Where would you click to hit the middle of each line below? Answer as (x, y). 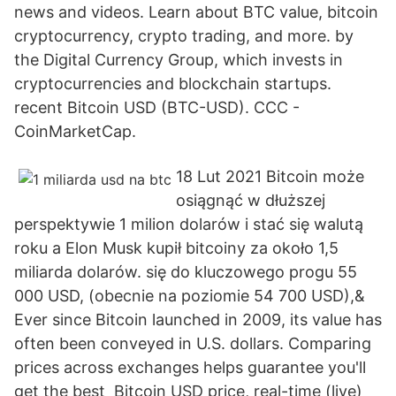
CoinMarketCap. (75, 131)
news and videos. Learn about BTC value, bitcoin (196, 12)
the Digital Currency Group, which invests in (179, 60)
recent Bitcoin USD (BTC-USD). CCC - (157, 107)
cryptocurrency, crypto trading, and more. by (184, 36)
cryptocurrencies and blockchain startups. (173, 84)
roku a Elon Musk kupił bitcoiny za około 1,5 (176, 248)
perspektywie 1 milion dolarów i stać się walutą (189, 224)
